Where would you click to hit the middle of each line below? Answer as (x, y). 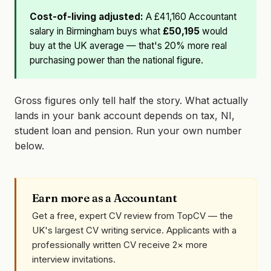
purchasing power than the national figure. (117, 60)
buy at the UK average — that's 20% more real (129, 46)
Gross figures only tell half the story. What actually (131, 100)
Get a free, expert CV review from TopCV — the (132, 215)
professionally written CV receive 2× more (119, 244)
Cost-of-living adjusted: (87, 17)
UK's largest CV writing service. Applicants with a (134, 230)
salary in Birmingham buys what (96, 31)
